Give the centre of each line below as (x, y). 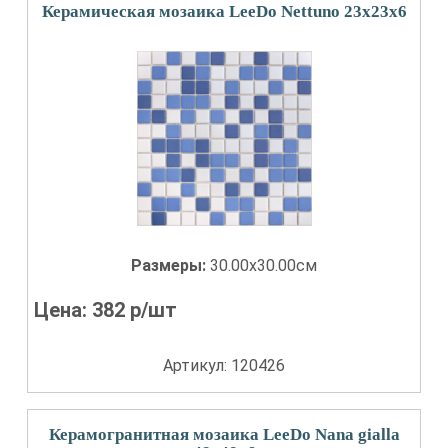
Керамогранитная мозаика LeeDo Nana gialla (224, 434)
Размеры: (170, 265)
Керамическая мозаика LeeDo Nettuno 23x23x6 (224, 11)
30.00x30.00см (263, 265)
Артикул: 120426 (224, 365)
